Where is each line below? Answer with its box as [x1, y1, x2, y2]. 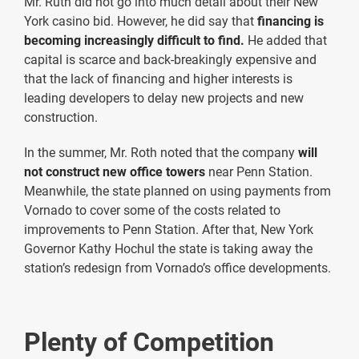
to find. [204, 32, 244, 48]
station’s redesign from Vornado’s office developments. [24, 260, 331, 276]
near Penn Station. [205, 163, 313, 179]
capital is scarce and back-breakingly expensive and [24, 51, 317, 67]
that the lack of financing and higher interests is [24, 71, 292, 87]
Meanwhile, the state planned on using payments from [24, 183, 331, 199]
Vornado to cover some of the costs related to [24, 202, 280, 218]
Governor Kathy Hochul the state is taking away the [24, 240, 313, 256]
